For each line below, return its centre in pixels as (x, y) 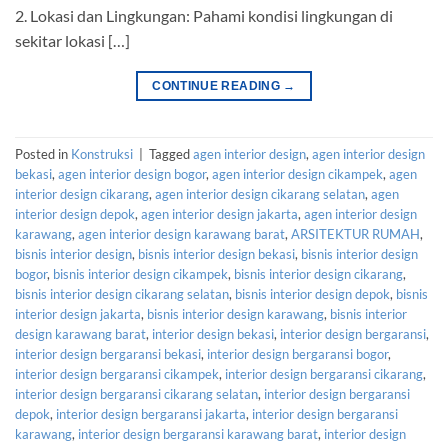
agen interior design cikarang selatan (260, 194)
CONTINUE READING (218, 85)
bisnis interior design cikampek (140, 274)
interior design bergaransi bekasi (108, 354)
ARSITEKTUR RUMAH (355, 234)
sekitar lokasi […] (72, 40)
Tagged (171, 154)
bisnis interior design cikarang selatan (122, 294)
